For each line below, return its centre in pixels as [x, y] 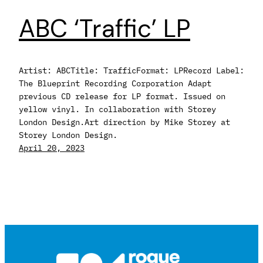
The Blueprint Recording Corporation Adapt [115, 83]
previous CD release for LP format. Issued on [122, 96]
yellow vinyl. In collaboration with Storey [117, 109]
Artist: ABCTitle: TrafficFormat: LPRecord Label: [131, 70]
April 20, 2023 [52, 148]
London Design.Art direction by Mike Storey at [124, 122]
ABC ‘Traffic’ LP [104, 29]
